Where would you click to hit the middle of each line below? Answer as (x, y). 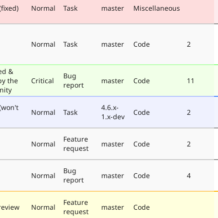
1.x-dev (113, 116)
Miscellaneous (157, 8)
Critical (43, 80)
